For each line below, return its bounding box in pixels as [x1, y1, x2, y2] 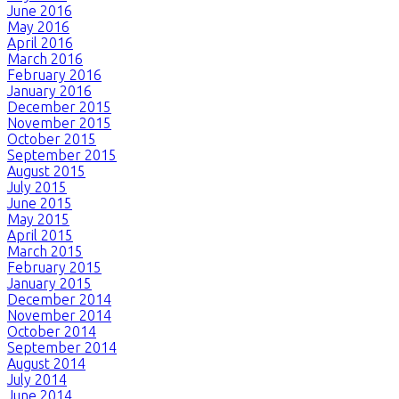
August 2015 [7, 162, 85, 179]
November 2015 [7, 114, 111, 131]
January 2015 [7, 274, 92, 291]
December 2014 [7, 290, 111, 307]
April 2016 [7, 34, 73, 51]
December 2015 [7, 98, 111, 115]
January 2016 [7, 82, 92, 99]
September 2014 [7, 338, 117, 355]
